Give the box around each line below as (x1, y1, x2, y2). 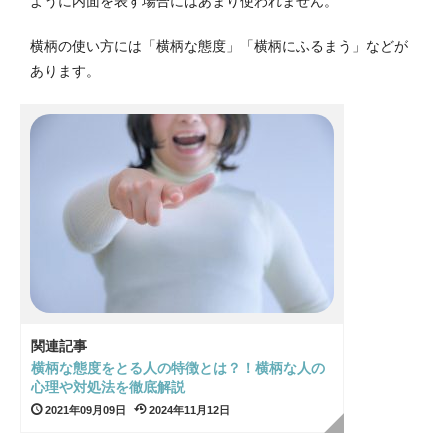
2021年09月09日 (42, 403, 126, 416)
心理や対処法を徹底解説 (31, 378, 185, 395)
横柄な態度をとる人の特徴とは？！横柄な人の (31, 359, 325, 376)
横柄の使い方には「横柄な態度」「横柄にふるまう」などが (30, 37, 408, 54)
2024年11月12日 (146, 403, 230, 416)
